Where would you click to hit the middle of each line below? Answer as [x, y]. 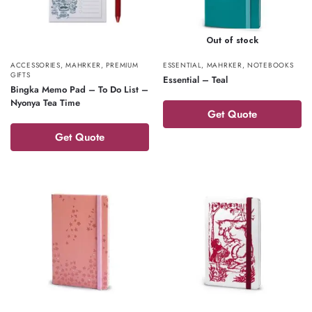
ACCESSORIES [36, 65]
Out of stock [232, 40]
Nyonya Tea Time [45, 103]
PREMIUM [122, 65]
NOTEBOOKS [271, 65]
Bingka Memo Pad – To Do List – [79, 89]
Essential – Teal [195, 80]
